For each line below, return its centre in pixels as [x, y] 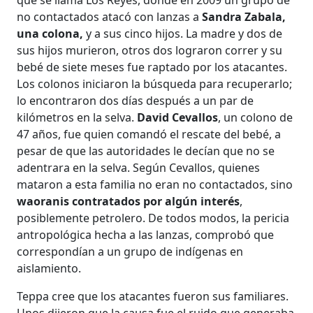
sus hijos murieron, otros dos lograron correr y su [150, 50]
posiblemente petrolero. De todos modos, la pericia [153, 218]
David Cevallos [178, 117]
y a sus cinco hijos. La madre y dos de [184, 33]
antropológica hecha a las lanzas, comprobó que [146, 234]
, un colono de [256, 117]
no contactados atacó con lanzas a [110, 16]
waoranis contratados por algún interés [129, 201]
